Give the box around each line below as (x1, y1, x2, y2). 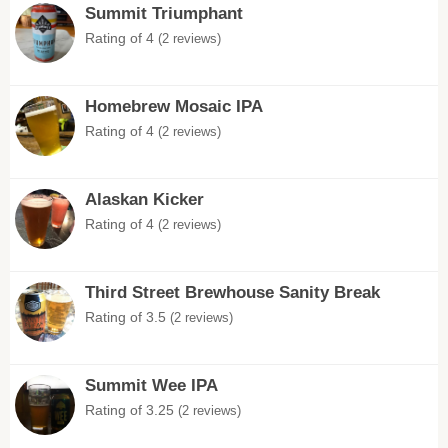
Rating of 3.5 (85, 309, 170, 325)
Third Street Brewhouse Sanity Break (85, 283, 380, 302)
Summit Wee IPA (85, 376, 218, 395)
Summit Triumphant (85, 4, 243, 23)
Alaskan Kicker (85, 190, 204, 209)
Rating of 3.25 (85, 402, 178, 418)
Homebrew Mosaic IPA (85, 97, 263, 116)
